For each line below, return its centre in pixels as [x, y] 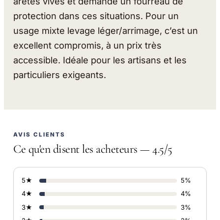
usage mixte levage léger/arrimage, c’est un [106, 30]
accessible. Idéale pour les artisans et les [100, 60]
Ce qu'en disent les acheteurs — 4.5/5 [93, 149]
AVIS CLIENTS [40, 134]
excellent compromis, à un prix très [88, 45]
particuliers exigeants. [60, 74]
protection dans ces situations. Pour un [96, 15]
